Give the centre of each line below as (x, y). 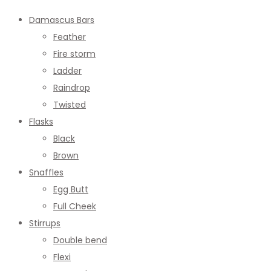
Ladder (67, 71)
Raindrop (72, 88)
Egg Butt (71, 190)
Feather (70, 37)
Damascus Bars (62, 20)
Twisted (70, 105)
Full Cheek (75, 207)
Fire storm (74, 54)
